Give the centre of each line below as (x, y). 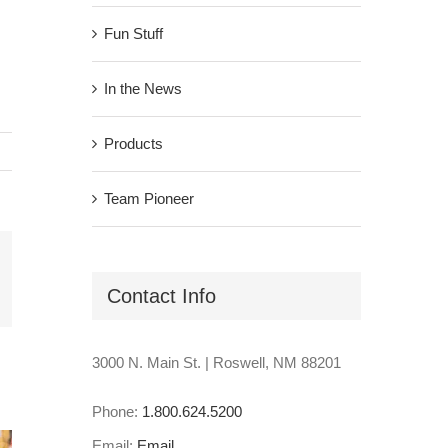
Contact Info (161, 295)
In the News (142, 88)
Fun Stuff (133, 33)
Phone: (116, 412)
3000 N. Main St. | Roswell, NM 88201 (216, 363)
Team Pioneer (148, 198)
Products (133, 143)
